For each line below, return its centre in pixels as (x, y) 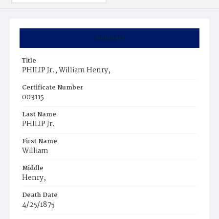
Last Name (39, 115)
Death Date (40, 195)
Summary (109, 38)
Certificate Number (53, 88)
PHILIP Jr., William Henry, (66, 70)
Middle (33, 168)
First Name (40, 142)
